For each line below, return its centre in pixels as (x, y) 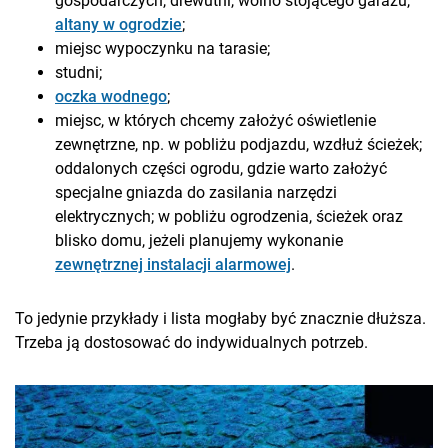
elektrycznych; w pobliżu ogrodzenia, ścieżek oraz (229, 216)
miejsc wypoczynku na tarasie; (162, 48)
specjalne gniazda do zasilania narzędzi (196, 192)
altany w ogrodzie (118, 24)
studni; (78, 72)
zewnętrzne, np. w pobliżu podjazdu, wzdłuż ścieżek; (238, 144)
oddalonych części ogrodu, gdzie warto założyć (221, 168)
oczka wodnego (111, 96)
